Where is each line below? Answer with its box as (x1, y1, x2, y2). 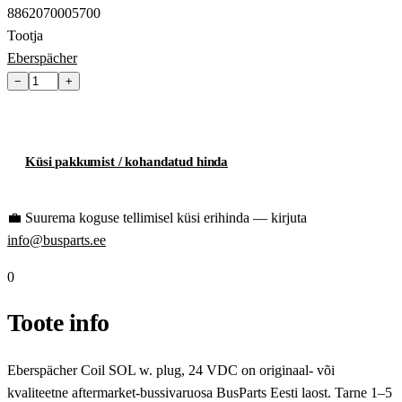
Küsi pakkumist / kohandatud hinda (25, 154, 229, 170)
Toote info (7, 309, 109, 337)
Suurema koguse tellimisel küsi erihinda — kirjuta (25, 210, 307, 226)
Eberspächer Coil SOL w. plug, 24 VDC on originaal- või (7, 362, 335, 378)
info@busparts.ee (7, 232, 106, 249)
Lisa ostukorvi (41, 103, 128, 119)
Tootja (7, 28, 43, 44)
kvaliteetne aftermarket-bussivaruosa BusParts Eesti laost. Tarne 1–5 (7, 384, 392, 400)
